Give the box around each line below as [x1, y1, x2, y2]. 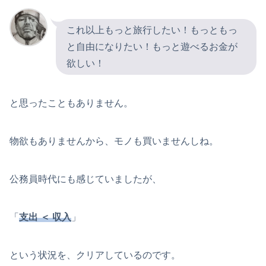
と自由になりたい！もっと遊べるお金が [66, 42, 237, 52]
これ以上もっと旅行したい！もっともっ [66, 25, 237, 35]
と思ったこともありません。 [9, 98, 133, 108]
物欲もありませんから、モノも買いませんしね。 [9, 136, 218, 146]
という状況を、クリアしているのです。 [9, 250, 180, 260]
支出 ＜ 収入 [19, 212, 71, 222]
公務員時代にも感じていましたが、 [9, 174, 161, 184]
